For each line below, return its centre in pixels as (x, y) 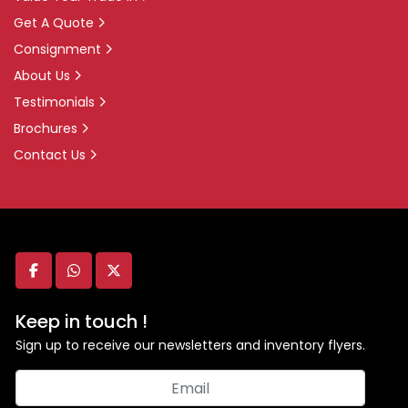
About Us (42, 76)
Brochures (46, 128)
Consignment (57, 49)
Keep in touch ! (82, 321)
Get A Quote (54, 23)
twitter (137, 280)
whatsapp (109, 280)
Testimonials (54, 102)
